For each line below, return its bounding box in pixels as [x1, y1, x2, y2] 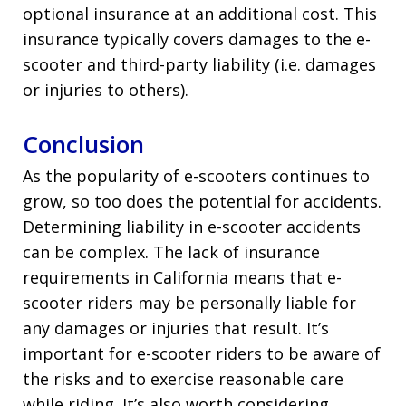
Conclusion [23, 127, 144, 160]
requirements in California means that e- [23, 266, 342, 288]
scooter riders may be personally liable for [23, 291, 356, 314]
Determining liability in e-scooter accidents [23, 215, 361, 237]
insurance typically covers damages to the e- [23, 27, 371, 50]
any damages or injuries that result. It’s [23, 316, 329, 339]
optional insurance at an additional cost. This [23, 2, 377, 24]
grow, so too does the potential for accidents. [23, 189, 382, 212]
